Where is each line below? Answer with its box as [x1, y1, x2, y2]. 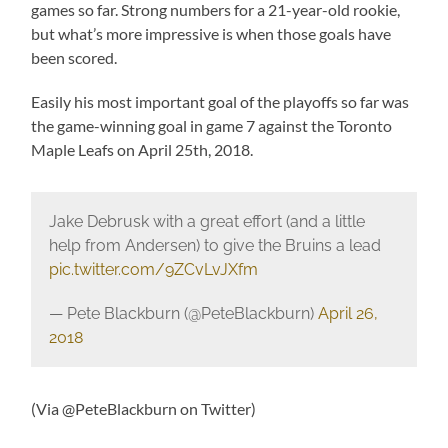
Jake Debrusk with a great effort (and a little [48, 211, 365, 231]
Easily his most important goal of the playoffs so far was [31, 92, 410, 112]
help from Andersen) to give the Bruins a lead [48, 235, 381, 255]
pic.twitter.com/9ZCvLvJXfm [48, 259, 258, 279]
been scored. [31, 48, 118, 68]
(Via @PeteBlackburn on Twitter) [31, 399, 257, 419]
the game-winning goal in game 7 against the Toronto [31, 116, 393, 136]
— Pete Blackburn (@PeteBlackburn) [48, 303, 318, 323]
